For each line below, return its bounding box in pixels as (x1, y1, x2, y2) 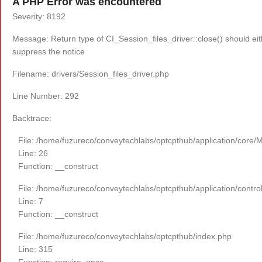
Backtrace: (12, 113, 51, 123)
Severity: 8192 (12, 11, 65, 21)
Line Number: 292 (12, 91, 79, 101)
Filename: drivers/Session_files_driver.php (12, 68, 169, 78)
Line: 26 (18, 148, 48, 158)
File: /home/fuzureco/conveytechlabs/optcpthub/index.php (18, 231, 232, 241)
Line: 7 (18, 196, 43, 206)
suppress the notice (12, 46, 85, 56)
